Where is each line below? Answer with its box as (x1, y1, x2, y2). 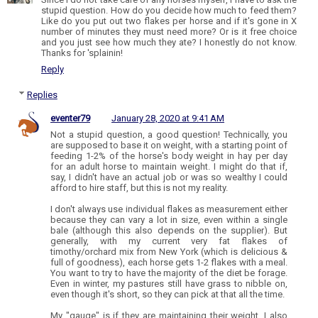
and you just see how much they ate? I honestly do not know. (41, 36, 297, 48)
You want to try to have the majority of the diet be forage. (50, 267, 287, 278)
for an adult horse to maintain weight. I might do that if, (50, 160, 287, 172)
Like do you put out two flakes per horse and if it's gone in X (41, 15, 297, 26)
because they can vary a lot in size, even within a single (50, 214, 287, 225)
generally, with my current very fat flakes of (50, 235, 287, 246)
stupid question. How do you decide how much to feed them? (41, 4, 297, 16)
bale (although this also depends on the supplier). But (50, 224, 287, 236)
